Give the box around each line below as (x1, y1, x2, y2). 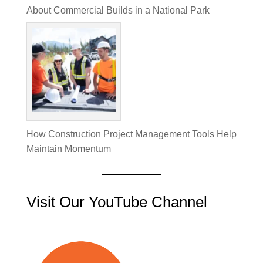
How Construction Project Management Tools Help (26, 129, 237, 140)
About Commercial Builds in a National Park (26, 5, 210, 15)
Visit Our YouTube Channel (26, 193, 207, 211)
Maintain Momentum (26, 144, 111, 154)
